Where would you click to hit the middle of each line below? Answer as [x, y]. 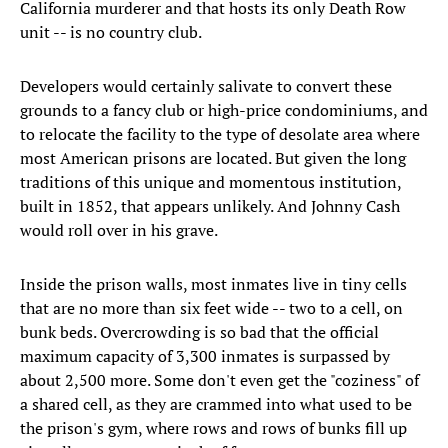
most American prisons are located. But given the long [213, 158]
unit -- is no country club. [111, 32]
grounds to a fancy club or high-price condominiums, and [224, 110]
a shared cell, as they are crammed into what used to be [216, 404]
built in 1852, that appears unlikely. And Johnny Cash [210, 206]
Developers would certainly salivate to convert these [206, 86]
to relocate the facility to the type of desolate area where [220, 134]
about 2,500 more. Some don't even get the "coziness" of [219, 380]
